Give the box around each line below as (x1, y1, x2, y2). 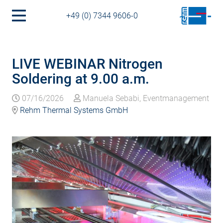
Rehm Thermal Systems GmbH (18, 106, 128, 115)
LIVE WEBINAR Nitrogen (12, 56, 163, 72)
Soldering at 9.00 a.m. (12, 71, 149, 87)
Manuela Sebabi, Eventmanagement (81, 94, 209, 103)
